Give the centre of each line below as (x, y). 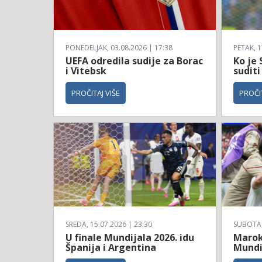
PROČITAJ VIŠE (96, 93)
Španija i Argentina (111, 247)
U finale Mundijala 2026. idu (130, 237)
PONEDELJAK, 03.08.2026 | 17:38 (119, 48)
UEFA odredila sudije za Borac (134, 61)
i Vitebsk (86, 71)
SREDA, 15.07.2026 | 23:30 (109, 224)
